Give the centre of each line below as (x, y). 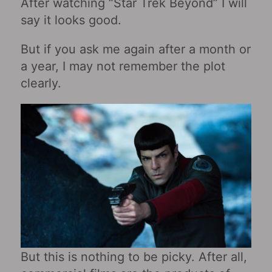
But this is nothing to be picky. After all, (134, 257)
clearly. (41, 83)
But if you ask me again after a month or (135, 49)
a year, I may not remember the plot (123, 66)
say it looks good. (71, 20)
